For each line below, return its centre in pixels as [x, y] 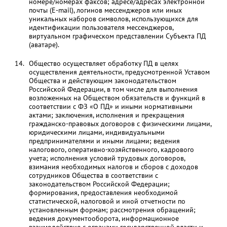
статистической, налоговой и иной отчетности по [107, 201]
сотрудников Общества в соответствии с [93, 175]
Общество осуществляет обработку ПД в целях [103, 63]
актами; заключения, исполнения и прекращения [106, 115]
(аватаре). [44, 45]
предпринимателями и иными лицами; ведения [104, 141]
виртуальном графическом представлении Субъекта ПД [117, 36]
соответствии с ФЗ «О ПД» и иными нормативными [110, 106]
